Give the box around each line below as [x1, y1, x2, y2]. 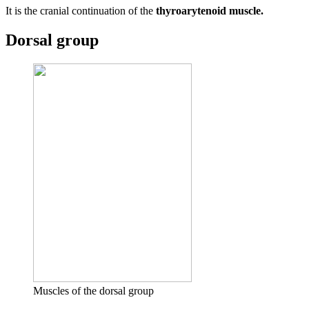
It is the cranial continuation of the [6, 4, 156, 17]
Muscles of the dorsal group [33, 284, 154, 297]
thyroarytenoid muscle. [156, 4, 263, 17]
